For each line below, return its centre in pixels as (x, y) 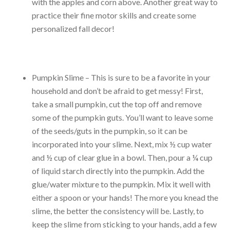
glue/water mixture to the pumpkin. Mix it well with (121, 184)
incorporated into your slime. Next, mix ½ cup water (122, 144)
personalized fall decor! (74, 28)
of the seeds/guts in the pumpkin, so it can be (110, 130)
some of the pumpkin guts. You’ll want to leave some (123, 117)
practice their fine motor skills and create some (114, 15)
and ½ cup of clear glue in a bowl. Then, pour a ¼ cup (122, 157)
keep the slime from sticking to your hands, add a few (124, 224)
